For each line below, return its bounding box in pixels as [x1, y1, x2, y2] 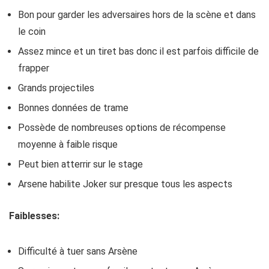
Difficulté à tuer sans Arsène [18, 246, 138, 257]
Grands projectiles [18, 82, 94, 94]
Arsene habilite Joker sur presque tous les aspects [18, 178, 232, 190]
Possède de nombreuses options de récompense [18, 122, 226, 133]
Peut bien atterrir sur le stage [18, 159, 143, 170]
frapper [18, 62, 49, 74]
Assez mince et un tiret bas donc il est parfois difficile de [18, 46, 259, 57]
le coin [18, 26, 46, 37]
